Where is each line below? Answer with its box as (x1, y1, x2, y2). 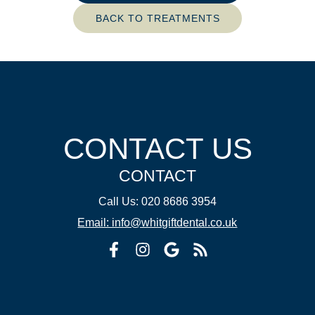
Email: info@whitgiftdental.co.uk (77, 217, 238, 229)
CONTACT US (63, 132, 252, 165)
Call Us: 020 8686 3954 (98, 195, 217, 207)
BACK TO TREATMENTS (95, 13, 220, 24)
